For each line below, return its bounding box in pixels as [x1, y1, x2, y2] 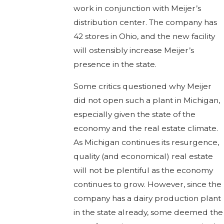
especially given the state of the [73, 109, 195, 119]
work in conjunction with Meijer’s [73, 3, 201, 13]
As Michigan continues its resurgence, [73, 137, 219, 147]
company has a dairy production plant [73, 193, 221, 203]
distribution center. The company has [73, 17, 217, 27]
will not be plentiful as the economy [73, 165, 213, 175]
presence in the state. [73, 59, 156, 69]
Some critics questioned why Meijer [73, 81, 211, 91]
